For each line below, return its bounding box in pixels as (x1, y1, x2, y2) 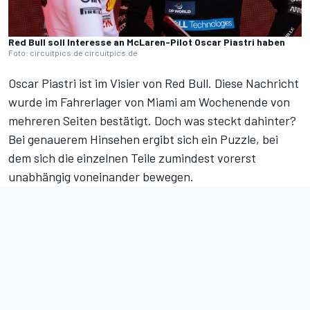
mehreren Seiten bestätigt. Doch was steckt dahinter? (8, 113, 296, 129)
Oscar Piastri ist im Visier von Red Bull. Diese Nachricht (8, 75, 299, 91)
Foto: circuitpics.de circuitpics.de (8, 48, 138, 58)
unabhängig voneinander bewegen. (8, 169, 194, 185)
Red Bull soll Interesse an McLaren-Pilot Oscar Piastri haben (8, 36, 285, 48)
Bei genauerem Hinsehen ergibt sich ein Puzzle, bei (8, 131, 278, 147)
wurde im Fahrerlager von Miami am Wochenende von (8, 94, 290, 110)
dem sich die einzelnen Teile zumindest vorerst (8, 150, 256, 166)
